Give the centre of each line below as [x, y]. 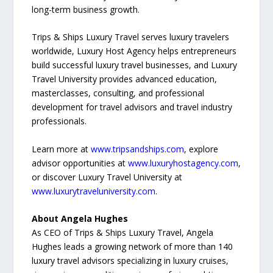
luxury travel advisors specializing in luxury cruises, [130, 261]
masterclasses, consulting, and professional [118, 93]
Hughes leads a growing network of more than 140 [133, 247]
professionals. [59, 121]
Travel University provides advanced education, [125, 79]
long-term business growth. [86, 9]
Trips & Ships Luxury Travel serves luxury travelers [131, 37]
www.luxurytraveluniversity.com [94, 191]
